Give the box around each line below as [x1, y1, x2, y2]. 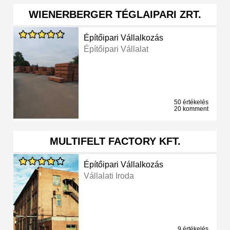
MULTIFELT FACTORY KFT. [49, 136, 181, 147]
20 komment [174, 105, 208, 113]
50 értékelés [174, 99, 208, 106]
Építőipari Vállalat [84, 45, 149, 54]
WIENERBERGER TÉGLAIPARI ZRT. [29, 9, 201, 21]
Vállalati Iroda [84, 171, 135, 181]
